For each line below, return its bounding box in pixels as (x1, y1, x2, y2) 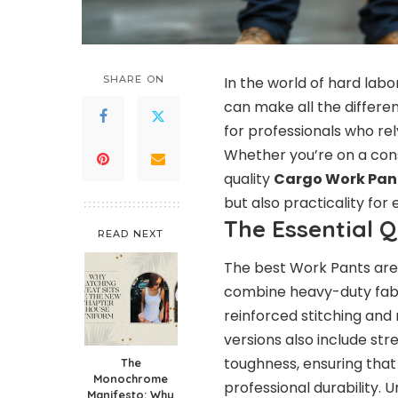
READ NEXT (98, 227, 163, 240)
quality (224, 168, 274, 189)
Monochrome (93, 370, 168, 386)
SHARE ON (103, 72, 164, 85)
